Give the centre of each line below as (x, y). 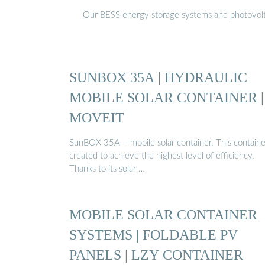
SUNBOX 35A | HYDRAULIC (158, 77)
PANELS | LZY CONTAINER (156, 255)
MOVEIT (97, 117)
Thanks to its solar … (107, 169)
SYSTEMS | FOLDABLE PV (153, 235)
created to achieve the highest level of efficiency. (162, 156)
